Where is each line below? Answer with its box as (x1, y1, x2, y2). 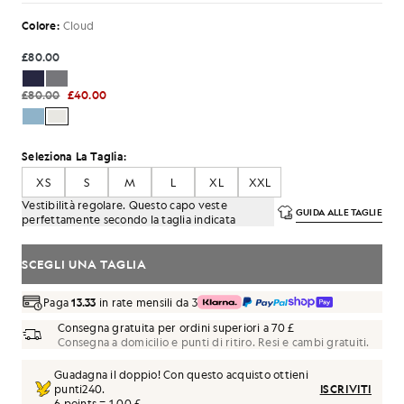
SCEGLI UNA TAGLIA (22, 256, 147, 271)
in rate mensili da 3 (96, 295, 197, 309)
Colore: (22, 18, 60, 32)
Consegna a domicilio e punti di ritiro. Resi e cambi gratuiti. (58, 335, 370, 349)
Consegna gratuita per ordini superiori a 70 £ (58, 320, 295, 335)
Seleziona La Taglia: (22, 149, 126, 163)
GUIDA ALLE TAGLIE (295, 206, 382, 218)
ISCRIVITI (319, 381, 372, 396)
